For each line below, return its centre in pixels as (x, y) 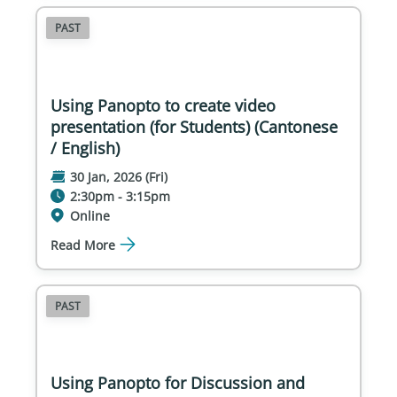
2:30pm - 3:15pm (120, 196)
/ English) (85, 148)
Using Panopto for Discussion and (178, 383)
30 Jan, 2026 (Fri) (119, 176)
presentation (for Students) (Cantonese (194, 126)
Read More (83, 245)
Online (90, 215)
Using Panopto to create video (163, 105)
